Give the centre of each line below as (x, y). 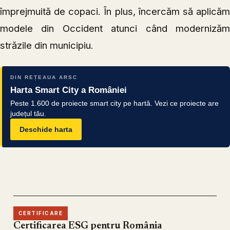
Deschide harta (46, 130)
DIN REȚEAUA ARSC (44, 78)
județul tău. (28, 114)
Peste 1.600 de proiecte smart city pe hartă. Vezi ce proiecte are (114, 103)
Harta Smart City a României (69, 90)
